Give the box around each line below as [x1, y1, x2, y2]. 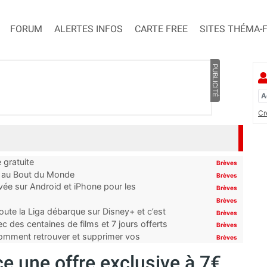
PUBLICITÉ [210, 64, 219, 98]
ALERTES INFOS [54, 23, 123, 35]
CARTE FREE [135, 23, 188, 35]
